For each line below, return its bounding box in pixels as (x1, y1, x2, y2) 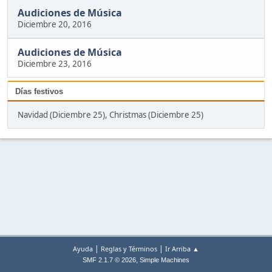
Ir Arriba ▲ (165, 244, 199, 253)
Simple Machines (140, 256, 189, 263)
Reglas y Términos (101, 244, 157, 253)
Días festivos (15, 87, 63, 97)
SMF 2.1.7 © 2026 (83, 256, 136, 263)
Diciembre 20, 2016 (18, 19, 92, 30)
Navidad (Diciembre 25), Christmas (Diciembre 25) (18, 109, 203, 121)
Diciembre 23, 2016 (18, 58, 92, 70)
